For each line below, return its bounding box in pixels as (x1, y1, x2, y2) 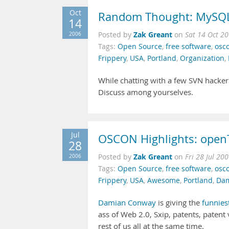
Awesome (147, 176, 180, 185)
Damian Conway (98, 198, 156, 208)
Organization (180, 54, 224, 63)
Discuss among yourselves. (98, 87, 193, 97)
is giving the (156, 198, 202, 208)
